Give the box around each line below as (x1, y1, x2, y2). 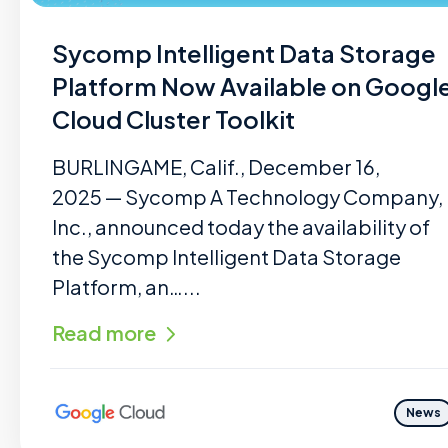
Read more (52, 320, 156, 345)
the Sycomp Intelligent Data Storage (52, 244, 401, 269)
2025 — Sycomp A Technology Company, (52, 184, 443, 209)
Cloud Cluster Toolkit (52, 104, 295, 134)
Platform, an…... (52, 274, 201, 299)
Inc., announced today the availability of (52, 214, 430, 239)
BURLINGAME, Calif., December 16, (52, 154, 380, 179)
